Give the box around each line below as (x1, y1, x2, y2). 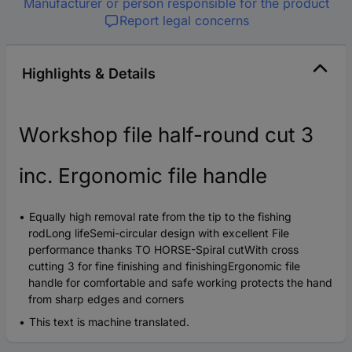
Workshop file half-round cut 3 (19, 123, 313, 148)
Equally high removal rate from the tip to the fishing (29, 210, 291, 224)
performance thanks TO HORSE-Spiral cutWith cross (28, 243, 299, 257)
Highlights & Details (22, 65, 156, 82)
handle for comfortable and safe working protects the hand (28, 276, 332, 290)
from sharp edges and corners (28, 292, 184, 306)
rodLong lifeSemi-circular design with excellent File (28, 226, 289, 240)
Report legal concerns (119, 13, 249, 29)
